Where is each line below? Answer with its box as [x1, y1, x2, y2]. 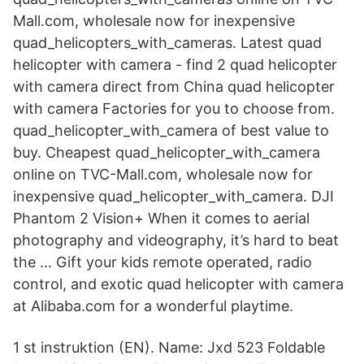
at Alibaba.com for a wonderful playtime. [13, 297, 293, 314]
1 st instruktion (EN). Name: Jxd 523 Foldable [13, 339, 325, 356]
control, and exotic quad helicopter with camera [13, 275, 344, 292]
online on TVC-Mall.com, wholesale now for [13, 166, 313, 183]
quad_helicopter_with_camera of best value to [13, 122, 329, 139]
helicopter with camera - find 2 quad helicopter [13, 56, 337, 73]
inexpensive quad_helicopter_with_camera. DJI [13, 188, 334, 205]
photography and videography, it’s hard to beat [13, 232, 339, 249]
